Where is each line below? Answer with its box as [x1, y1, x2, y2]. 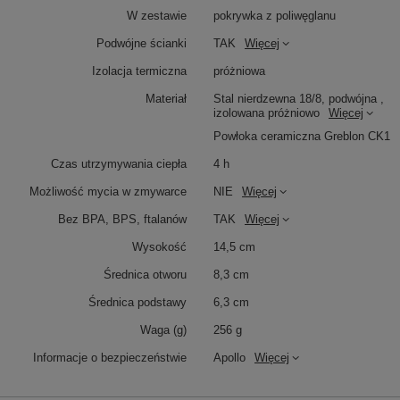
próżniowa [213, 63, 265, 78]
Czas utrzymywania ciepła [51, 156, 187, 171]
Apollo [213, 350, 246, 364]
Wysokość [132, 239, 187, 254]
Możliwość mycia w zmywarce [29, 184, 187, 198]
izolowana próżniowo [213, 105, 320, 120]
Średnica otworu [104, 267, 187, 281]
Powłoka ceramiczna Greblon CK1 [213, 129, 390, 143]
